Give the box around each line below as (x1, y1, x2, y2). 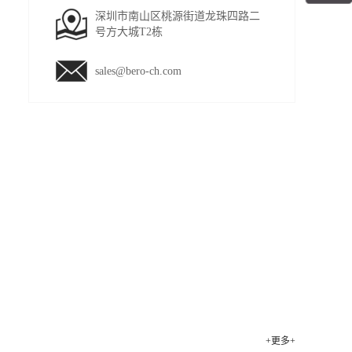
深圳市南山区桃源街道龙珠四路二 (95, 10, 260, 22)
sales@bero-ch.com (95, 65, 181, 77)
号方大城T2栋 (95, 26, 163, 38)
